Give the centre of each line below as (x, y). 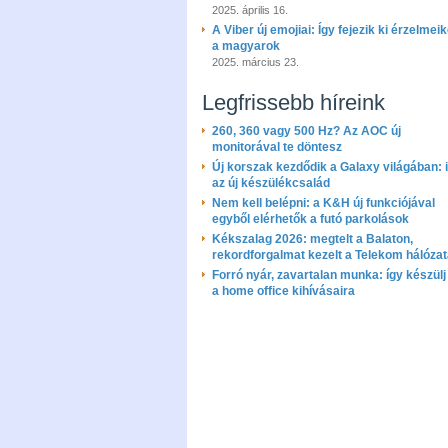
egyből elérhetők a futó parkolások (310, 219)
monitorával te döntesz (277, 147)
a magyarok (246, 46)
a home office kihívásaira (283, 291)
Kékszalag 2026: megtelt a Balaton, (312, 239)
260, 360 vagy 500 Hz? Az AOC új (306, 131)
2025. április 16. (250, 10)
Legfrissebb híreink (293, 102)
